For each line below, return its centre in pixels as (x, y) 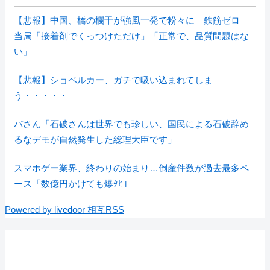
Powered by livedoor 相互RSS (64, 209)
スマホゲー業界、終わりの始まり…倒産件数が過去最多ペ (131, 168)
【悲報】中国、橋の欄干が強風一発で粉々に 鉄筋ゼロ (131, 20)
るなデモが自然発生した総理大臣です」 (95, 140)
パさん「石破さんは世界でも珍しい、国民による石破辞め (131, 124)
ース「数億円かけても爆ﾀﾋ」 (73, 184)
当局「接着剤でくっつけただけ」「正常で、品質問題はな (131, 36)
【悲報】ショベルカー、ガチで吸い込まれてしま (113, 80)
